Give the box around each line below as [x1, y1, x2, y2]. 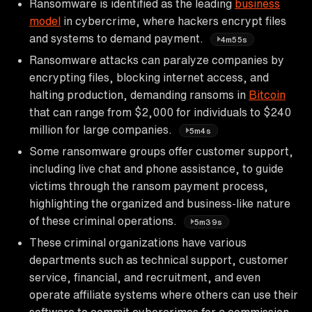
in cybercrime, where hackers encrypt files [61, 15, 286, 26]
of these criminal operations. [29, 214, 180, 226]
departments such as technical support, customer [29, 253, 288, 265]
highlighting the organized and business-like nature [29, 197, 290, 209]
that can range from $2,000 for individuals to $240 [29, 106, 291, 118]
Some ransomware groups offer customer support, [29, 145, 293, 157]
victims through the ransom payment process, [29, 180, 268, 192]
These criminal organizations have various [29, 236, 247, 248]
